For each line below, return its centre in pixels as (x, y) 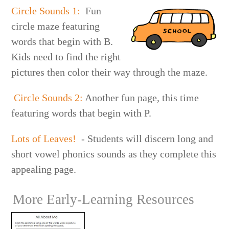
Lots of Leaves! (44, 138)
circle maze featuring (56, 26)
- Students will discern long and (145, 138)
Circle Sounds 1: (46, 10)
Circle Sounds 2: (49, 97)
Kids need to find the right (66, 56)
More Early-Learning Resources (104, 199)
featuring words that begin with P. (83, 113)
